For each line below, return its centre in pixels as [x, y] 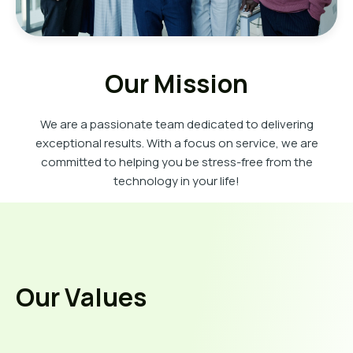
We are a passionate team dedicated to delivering [176, 124]
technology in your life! [176, 181]
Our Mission [176, 84]
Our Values [81, 297]
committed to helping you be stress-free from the [176, 162]
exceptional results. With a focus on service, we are [176, 143]
